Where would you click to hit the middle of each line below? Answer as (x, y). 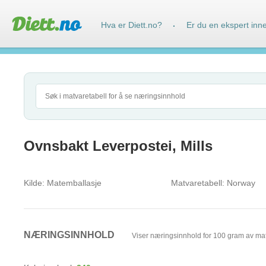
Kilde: (34, 183)
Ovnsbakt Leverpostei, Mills (118, 146)
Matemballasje (73, 183)
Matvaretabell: (198, 183)
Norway (240, 183)
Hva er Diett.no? (132, 25)
